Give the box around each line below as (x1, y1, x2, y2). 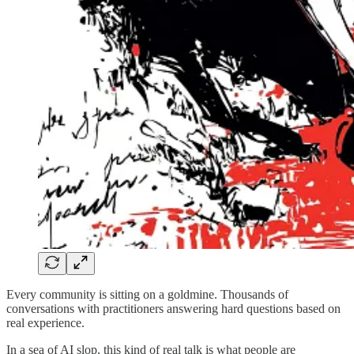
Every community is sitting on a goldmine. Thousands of (6, 287, 288, 301)
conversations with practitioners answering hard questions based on (6, 301, 341, 315)
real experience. (6, 315, 85, 330)
